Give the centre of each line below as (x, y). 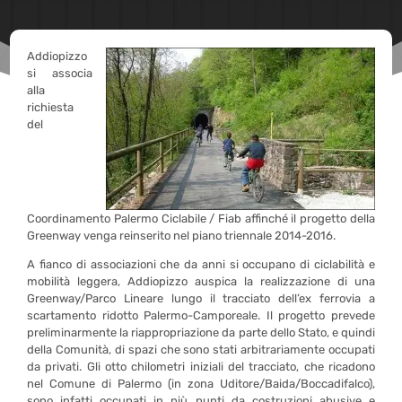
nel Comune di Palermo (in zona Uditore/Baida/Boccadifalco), (201, 384)
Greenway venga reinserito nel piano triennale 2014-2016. (182, 236)
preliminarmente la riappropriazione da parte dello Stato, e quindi (201, 332)
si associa (60, 73)
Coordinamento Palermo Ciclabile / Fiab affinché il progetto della (201, 218)
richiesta (51, 107)
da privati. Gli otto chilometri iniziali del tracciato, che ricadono (201, 367)
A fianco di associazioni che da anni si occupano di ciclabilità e (201, 264)
